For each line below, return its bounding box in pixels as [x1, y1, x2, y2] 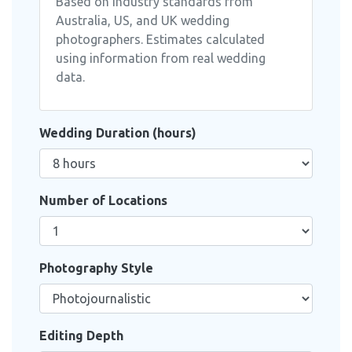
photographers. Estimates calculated [56, 32, 265, 47]
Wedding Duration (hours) [39, 126, 196, 141]
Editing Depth [39, 328, 123, 343]
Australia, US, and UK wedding [56, 13, 229, 28]
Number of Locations [39, 193, 167, 208]
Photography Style [39, 261, 153, 276]
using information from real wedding [56, 51, 266, 66]
